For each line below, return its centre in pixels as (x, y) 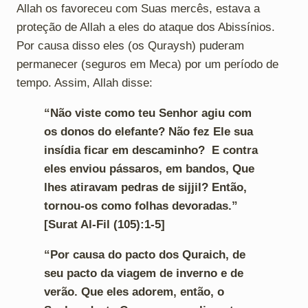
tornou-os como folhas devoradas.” (141, 206)
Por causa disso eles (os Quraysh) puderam (130, 45)
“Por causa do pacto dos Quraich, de (145, 254)
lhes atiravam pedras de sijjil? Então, (145, 187)
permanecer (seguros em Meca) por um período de (147, 64)
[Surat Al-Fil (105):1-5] (104, 224)
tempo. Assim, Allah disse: (85, 82)
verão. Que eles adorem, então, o (134, 291)
